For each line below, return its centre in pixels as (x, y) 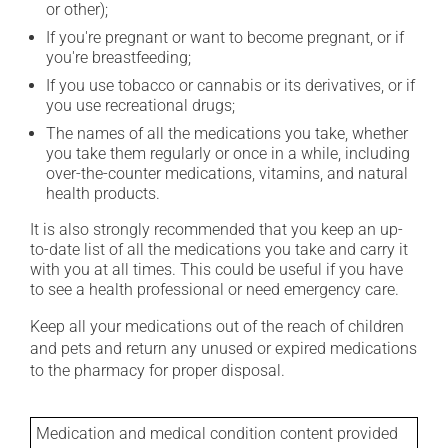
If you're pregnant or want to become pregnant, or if (225, 37)
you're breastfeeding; (118, 57)
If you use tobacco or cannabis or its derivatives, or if (230, 85)
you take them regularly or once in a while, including (228, 153)
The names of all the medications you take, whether (227, 133)
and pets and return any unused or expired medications (223, 348)
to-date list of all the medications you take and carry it (219, 249)
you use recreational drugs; (140, 105)
